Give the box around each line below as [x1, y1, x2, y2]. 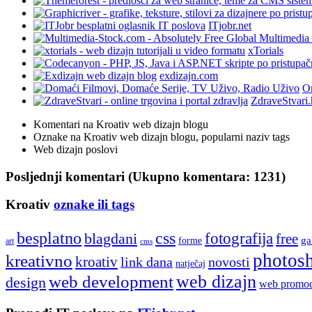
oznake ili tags [54, 197, 134, 212]
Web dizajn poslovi [33, 143, 118, 155]
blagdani [84, 231, 137, 248]
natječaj [175, 258, 205, 270]
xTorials [248, 44, 283, 56]
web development [49, 272, 173, 292]
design [6, 274, 46, 292]
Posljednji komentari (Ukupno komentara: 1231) [6, 169, 286, 184]
